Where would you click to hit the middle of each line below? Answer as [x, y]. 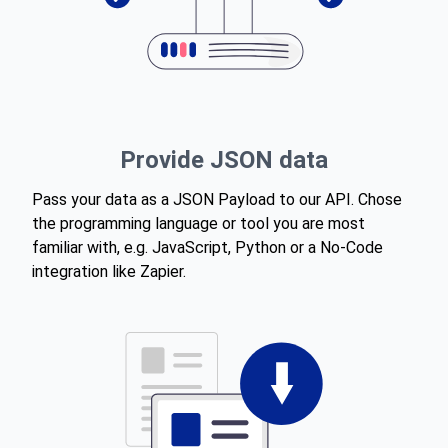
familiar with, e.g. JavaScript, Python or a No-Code [207, 247]
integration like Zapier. [109, 271]
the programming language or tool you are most [198, 223]
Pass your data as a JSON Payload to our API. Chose [217, 199]
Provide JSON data [224, 160]
